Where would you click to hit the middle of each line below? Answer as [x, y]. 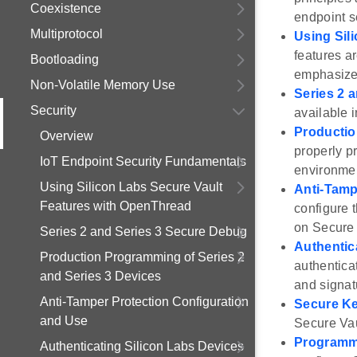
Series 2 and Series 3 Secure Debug [143, 231]
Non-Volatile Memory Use [103, 85]
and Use [64, 321]
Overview [67, 136]
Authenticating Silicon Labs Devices [142, 346]
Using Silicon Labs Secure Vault [131, 187]
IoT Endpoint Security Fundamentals [143, 161]
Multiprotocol [67, 34]
